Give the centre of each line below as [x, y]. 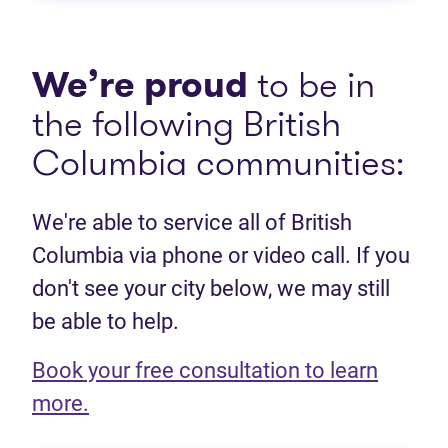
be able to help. [105, 322]
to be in [311, 85]
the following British [186, 124]
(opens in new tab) [178, 403]
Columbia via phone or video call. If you [221, 256]
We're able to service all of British [192, 223]
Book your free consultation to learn [205, 371]
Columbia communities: [218, 163]
